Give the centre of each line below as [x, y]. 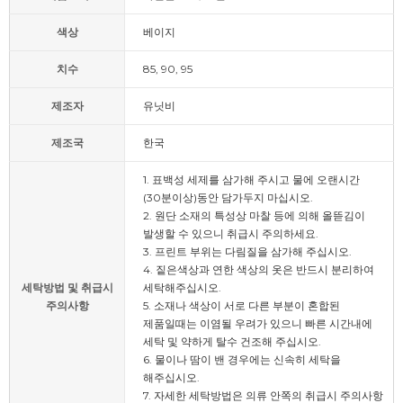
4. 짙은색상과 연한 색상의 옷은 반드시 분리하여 [259, 269]
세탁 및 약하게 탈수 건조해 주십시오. [232, 341]
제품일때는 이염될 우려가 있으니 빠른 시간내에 [258, 323]
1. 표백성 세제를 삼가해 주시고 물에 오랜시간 [251, 179]
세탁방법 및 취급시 [67, 287]
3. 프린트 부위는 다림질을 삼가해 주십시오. [247, 251]
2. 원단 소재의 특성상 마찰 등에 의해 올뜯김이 [254, 215]
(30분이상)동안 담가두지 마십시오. [228, 197]
